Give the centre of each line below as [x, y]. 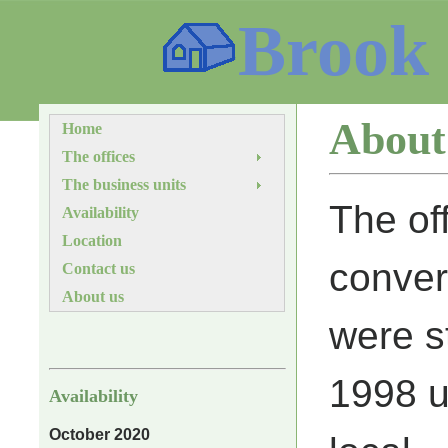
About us [93, 296]
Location [92, 240]
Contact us [99, 268]
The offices [99, 156]
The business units [124, 184]
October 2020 [100, 434]
